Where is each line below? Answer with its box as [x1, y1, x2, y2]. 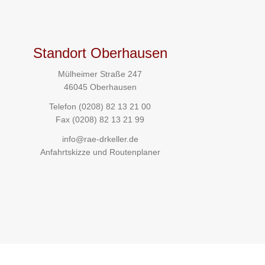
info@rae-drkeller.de [62, 134, 138, 144]
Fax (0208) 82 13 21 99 [56, 115, 145, 125]
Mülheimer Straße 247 [58, 69, 143, 79]
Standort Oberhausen [33, 45, 167, 61]
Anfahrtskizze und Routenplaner [40, 147, 160, 157]
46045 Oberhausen [63, 82, 137, 92]
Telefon [49, 102, 79, 112]
